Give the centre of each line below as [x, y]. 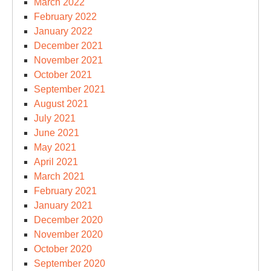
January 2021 [63, 205]
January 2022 [63, 31]
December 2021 [68, 46]
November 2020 [68, 234]
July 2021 [55, 118]
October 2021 [63, 75]
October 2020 [63, 249]
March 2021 [59, 176]
